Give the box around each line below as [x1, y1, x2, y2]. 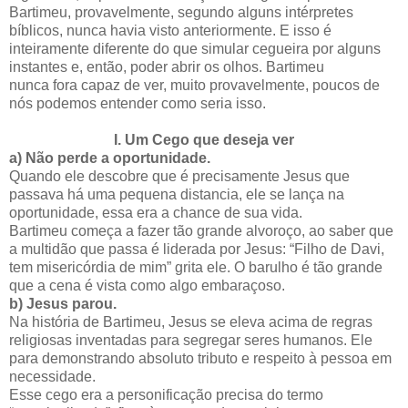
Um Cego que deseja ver [125, 132, 294, 148]
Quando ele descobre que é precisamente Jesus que [9, 168, 350, 185]
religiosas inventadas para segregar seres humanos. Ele [9, 332, 372, 349]
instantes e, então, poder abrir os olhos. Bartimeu [9, 59, 324, 76]
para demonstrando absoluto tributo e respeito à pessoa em [9, 351, 392, 367]
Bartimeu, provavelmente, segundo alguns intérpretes [9, 5, 353, 21]
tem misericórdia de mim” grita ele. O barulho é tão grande [9, 260, 382, 276]
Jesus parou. [26, 296, 117, 312]
